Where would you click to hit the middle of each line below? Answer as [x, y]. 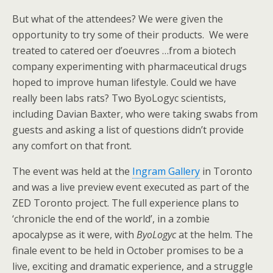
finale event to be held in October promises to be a [128, 250]
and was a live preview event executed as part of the [131, 187]
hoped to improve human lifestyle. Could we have [124, 82]
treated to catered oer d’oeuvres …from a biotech [124, 51]
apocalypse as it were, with [74, 235]
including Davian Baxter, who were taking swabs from [135, 114]
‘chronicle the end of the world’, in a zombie [111, 219]
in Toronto [226, 171]
